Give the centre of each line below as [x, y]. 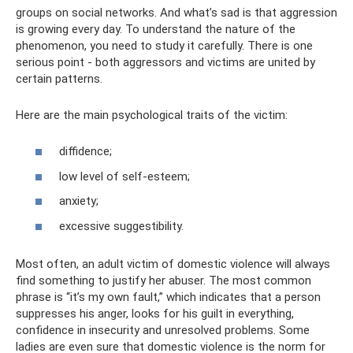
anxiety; [79, 201]
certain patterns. [59, 78]
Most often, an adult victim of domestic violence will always [173, 264]
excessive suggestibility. [121, 226]
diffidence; [85, 152]
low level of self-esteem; [124, 176]
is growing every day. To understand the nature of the [156, 29]
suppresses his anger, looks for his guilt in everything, [155, 313]
